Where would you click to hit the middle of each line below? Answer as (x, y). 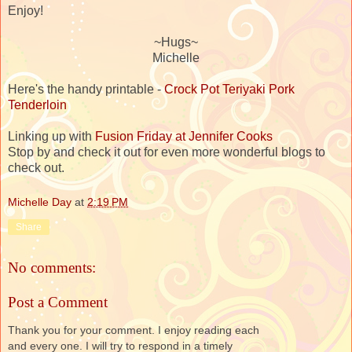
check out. (36, 167)
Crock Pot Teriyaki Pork (229, 89)
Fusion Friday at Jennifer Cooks (184, 136)
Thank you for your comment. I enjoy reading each (134, 330)
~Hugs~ (176, 42)
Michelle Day (40, 202)
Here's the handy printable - (86, 89)
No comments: (52, 268)
